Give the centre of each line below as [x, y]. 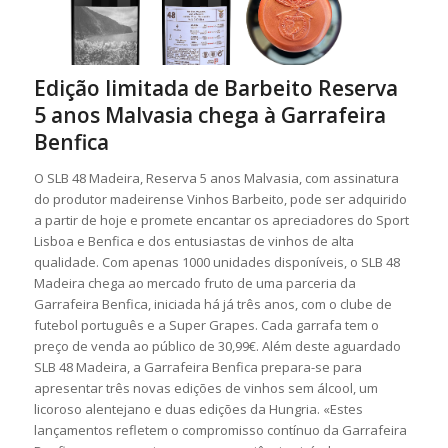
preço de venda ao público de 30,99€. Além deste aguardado [217, 346]
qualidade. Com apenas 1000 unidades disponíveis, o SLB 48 [216, 262]
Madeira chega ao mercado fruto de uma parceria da [194, 283]
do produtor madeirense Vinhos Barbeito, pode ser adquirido [220, 199]
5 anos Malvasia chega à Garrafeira [209, 115]
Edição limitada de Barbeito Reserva [215, 88]
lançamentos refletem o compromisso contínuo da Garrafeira [220, 430]
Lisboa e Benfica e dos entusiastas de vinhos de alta [193, 241]
